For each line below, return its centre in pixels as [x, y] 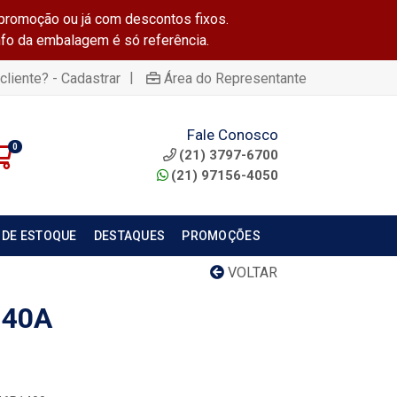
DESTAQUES [129, 236]
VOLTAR [251, 272]
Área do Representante [235, 78]
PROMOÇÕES [221, 236]
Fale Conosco [232, 134]
